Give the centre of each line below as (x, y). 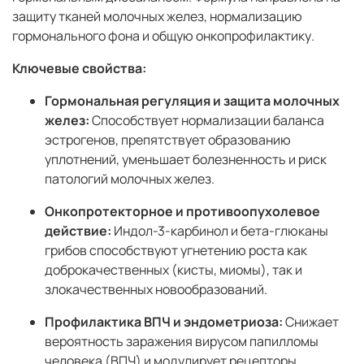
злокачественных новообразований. (156, 290)
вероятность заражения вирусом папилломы (182, 342)
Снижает (311, 322)
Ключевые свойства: (79, 69)
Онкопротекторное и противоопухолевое (182, 212)
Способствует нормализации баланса (207, 121)
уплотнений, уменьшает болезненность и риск (186, 160)
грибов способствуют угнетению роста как (176, 251)
